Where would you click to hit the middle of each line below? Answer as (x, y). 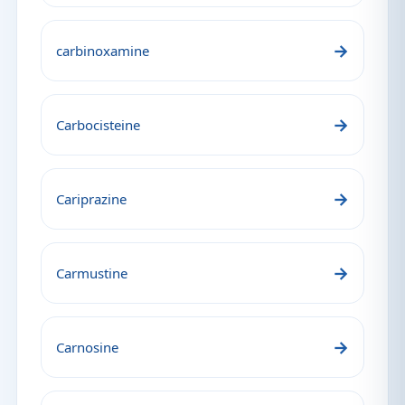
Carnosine (87, 347)
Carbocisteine (98, 125)
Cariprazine (91, 199)
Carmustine (92, 273)
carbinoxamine (103, 51)
